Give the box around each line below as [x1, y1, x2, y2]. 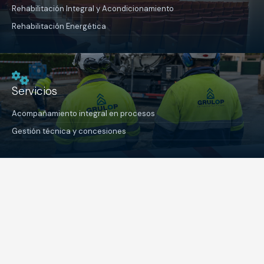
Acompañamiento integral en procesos [12, 108, 155, 118]
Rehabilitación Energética [12, 21, 106, 31]
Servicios [12, 84, 58, 98]
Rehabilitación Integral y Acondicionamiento [12, 4, 174, 14]
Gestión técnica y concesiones [12, 126, 126, 136]
